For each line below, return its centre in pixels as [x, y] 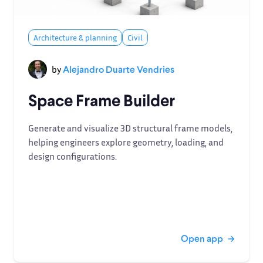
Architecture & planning [75, 37]
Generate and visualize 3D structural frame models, [130, 128]
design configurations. [73, 156]
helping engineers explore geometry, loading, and [126, 142]
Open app [202, 238]
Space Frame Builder [102, 100]
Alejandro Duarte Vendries [119, 69]
